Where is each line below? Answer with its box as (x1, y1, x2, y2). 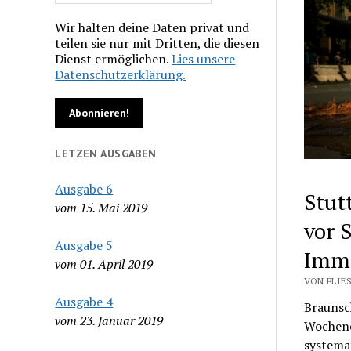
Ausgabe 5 (55, 236, 114, 254)
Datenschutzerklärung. (55, 65, 186, 83)
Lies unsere (172, 49, 236, 67)
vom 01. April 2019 (55, 255, 154, 273)
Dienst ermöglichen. (55, 49, 172, 67)
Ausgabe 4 (55, 292, 114, 310)
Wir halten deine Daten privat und (55, 18, 250, 36)
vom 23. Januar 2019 (55, 311, 164, 329)
